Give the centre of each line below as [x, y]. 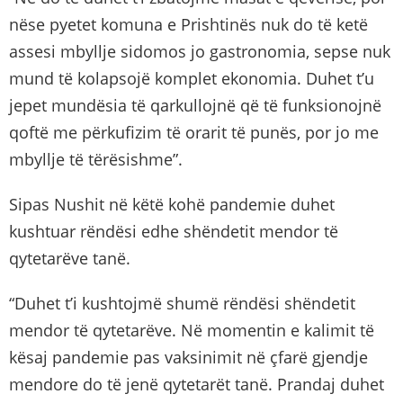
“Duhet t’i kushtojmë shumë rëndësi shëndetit [182, 303]
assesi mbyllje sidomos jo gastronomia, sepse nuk [200, 51]
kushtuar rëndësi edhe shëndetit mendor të [174, 231]
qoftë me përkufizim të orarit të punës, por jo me [194, 132]
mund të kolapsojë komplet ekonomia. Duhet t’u [192, 78]
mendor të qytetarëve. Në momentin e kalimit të [192, 330]
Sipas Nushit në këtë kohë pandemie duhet [172, 204]
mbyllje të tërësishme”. [96, 159]
